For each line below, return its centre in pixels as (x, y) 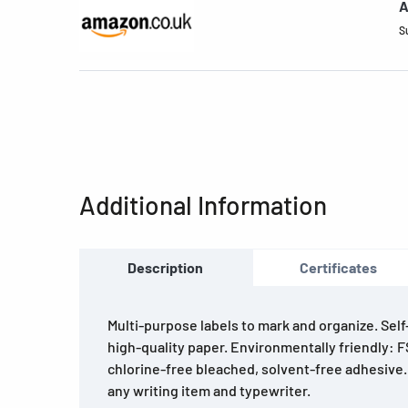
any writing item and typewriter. (209, 390)
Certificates (339, 267)
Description (166, 267)
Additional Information (203, 204)
